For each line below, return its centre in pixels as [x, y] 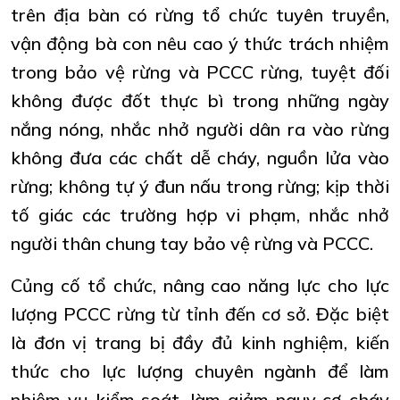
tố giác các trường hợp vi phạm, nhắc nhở [200, 214]
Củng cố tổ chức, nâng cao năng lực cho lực [200, 285]
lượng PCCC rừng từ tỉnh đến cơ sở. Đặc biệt [200, 313]
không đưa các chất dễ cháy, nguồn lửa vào [200, 157]
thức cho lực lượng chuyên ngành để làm [200, 371]
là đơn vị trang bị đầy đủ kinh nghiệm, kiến [200, 342]
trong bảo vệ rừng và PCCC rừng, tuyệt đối [200, 71]
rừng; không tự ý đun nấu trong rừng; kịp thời [200, 186]
